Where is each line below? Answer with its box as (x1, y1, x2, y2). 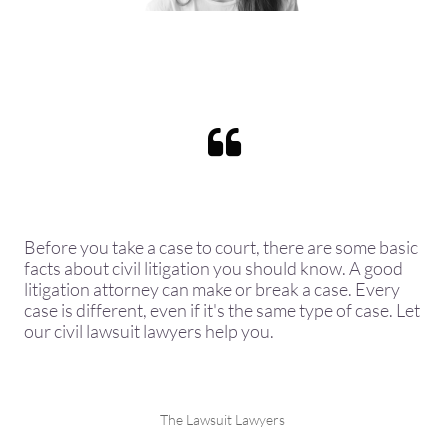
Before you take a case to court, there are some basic (24, 236, 418, 258)
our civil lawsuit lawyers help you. (24, 320, 277, 342)
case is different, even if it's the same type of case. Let (24, 299, 420, 321)
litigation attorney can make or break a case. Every (24, 278, 400, 300)
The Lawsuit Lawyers (160, 411, 288, 428)
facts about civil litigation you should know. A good (24, 257, 403, 279)
